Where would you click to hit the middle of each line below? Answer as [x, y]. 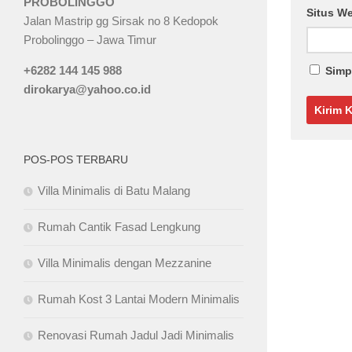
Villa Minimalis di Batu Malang [114, 190]
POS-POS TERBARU [76, 159]
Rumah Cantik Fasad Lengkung [119, 226]
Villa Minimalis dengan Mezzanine [125, 262]
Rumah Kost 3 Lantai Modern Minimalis [139, 299]
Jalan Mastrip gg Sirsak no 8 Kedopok [121, 20]
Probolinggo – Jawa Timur [90, 39]
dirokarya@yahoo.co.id [87, 89]
